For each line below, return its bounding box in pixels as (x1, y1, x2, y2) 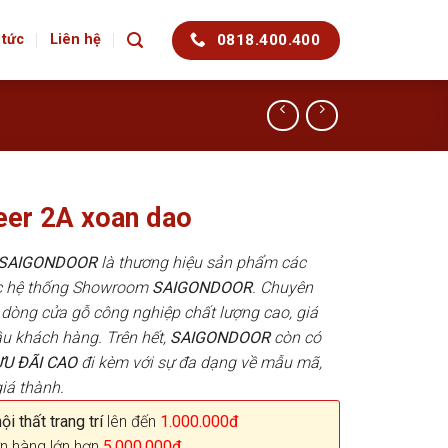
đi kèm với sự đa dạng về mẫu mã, (81, 352, 322, 372)
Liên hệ (50, 31, 102, 48)
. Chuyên (252, 277, 313, 297)
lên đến (103, 411, 160, 431)
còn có (270, 327, 321, 347)
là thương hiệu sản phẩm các (97, 252, 306, 272)
